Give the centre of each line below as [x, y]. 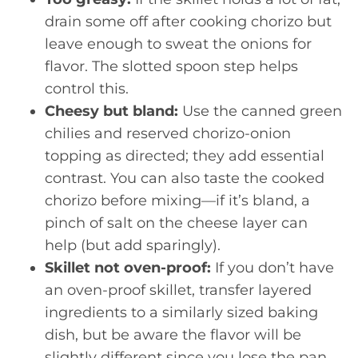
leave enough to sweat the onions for [178, 44]
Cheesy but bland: [111, 111]
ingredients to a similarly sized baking [181, 312]
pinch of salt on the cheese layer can [176, 223]
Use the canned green [260, 111]
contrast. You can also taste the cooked [185, 178]
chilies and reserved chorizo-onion [168, 133]
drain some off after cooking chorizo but [188, 22]
